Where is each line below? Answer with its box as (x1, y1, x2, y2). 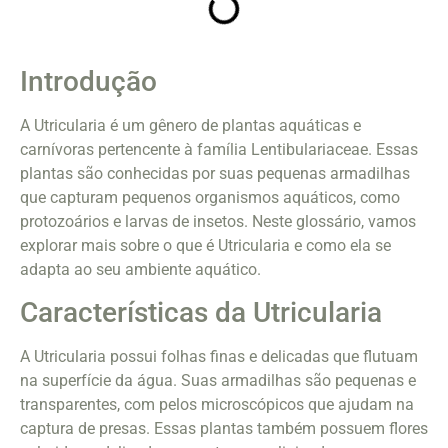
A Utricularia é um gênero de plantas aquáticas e (20, 116, 361, 136)
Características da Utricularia (20, 296, 382, 330)
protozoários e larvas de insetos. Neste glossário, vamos (20, 212, 416, 232)
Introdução (20, 65, 157, 99)
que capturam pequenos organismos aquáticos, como (20, 188, 400, 208)
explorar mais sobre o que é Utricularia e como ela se (20, 236, 391, 256)
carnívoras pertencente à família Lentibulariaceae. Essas (20, 140, 418, 160)
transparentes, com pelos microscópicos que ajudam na (20, 395, 414, 415)
